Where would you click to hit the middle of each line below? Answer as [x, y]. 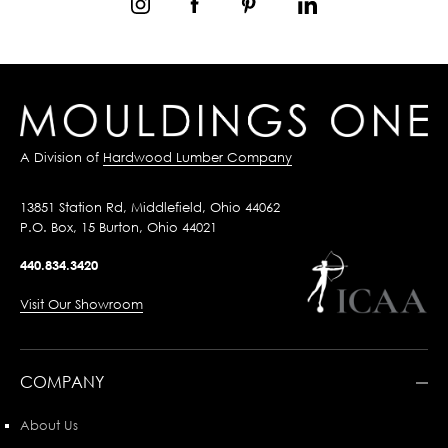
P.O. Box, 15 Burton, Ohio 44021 [118, 227]
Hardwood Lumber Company [197, 157]
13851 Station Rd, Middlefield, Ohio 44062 [150, 207]
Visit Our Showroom [81, 304]
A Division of [61, 157]
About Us [49, 425]
